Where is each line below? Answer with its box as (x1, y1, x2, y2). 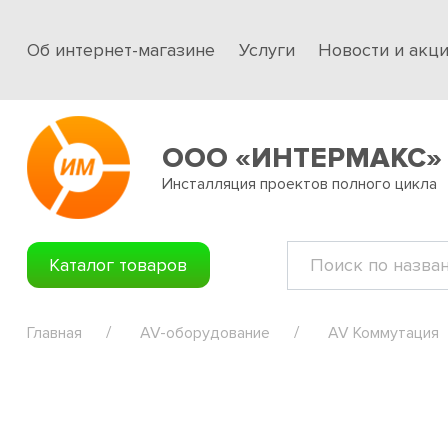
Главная (27, 322, 82, 343)
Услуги (238, 38, 295, 61)
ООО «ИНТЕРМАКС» (162, 140, 442, 175)
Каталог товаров (49, 253, 188, 276)
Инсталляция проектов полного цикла (162, 173, 437, 194)
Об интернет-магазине (27, 38, 215, 61)
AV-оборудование (140, 322, 270, 343)
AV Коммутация (328, 322, 439, 343)
